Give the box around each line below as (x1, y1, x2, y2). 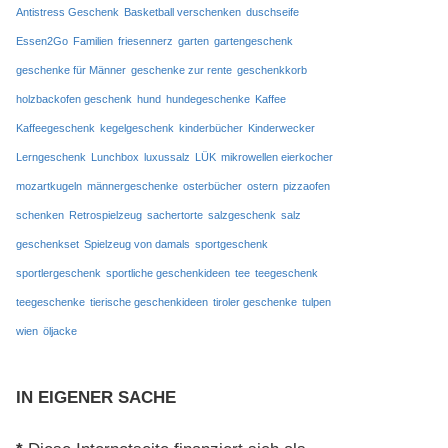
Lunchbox (90, 150, 139, 163)
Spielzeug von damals (83, 237, 190, 250)
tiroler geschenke (212, 295, 297, 308)
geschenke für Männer (15, 63, 126, 76)
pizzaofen (282, 179, 330, 192)
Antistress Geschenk (15, 5, 119, 18)
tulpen (301, 295, 331, 308)
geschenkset (15, 237, 79, 250)
